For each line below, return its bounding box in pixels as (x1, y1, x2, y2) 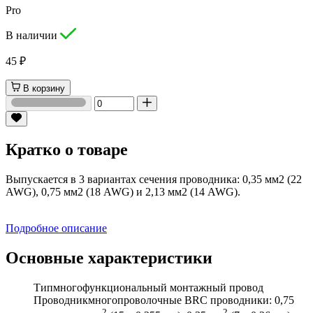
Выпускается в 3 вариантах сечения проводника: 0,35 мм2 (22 (6, 173, 302, 186)
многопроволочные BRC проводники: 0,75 (88, 293, 294, 306)
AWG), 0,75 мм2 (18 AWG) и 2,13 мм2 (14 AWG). (6, 186, 240, 198)
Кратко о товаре (6, 140, 128, 159)
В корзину (23, 82, 66, 94)
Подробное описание (6, 222, 107, 235)
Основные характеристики (6, 249, 212, 268)
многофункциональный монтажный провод (53, 281, 263, 293)
